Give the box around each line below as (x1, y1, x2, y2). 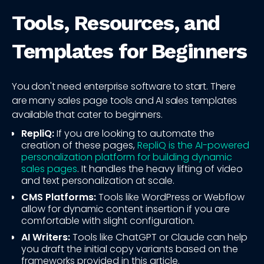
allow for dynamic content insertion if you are (21, 202, 230, 216)
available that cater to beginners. (12, 108, 163, 122)
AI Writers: (21, 230, 70, 245)
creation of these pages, (21, 138, 137, 153)
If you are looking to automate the (54, 127, 214, 141)
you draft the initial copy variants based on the (21, 242, 238, 256)
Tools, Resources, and (12, 11, 220, 36)
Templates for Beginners (12, 39, 247, 64)
